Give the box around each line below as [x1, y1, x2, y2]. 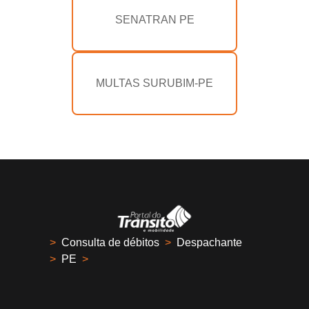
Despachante [177, 237, 242, 249]
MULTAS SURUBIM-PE [96, 77, 213, 90]
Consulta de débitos [61, 237, 159, 249]
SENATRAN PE [114, 14, 195, 26]
